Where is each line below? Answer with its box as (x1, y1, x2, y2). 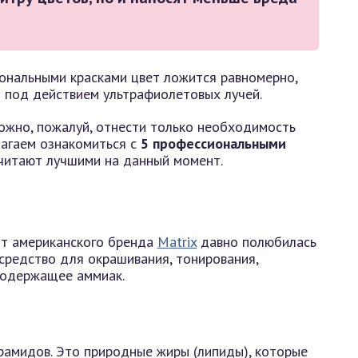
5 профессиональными (141, 134, 286, 153)
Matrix (157, 233, 197, 251)
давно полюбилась (197, 233, 316, 251)
